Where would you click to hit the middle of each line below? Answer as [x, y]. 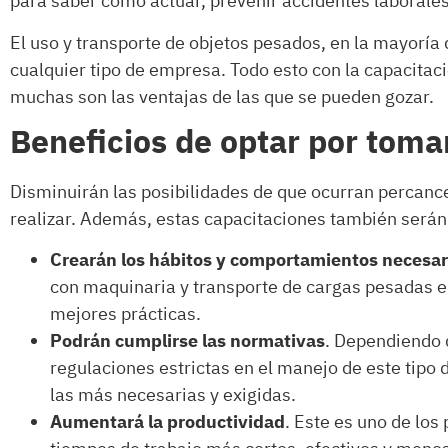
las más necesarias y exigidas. [173, 396]
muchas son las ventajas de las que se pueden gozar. [222, 97]
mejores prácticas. [125, 315]
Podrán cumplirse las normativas [187, 342]
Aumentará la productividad [167, 423]
